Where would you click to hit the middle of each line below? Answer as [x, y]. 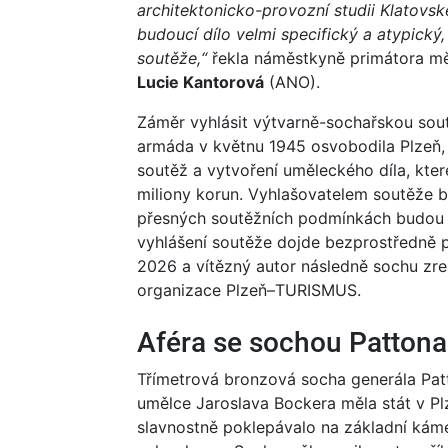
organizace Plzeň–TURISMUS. [249, 289]
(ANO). [292, 81]
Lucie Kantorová [200, 81]
